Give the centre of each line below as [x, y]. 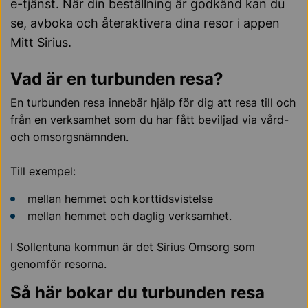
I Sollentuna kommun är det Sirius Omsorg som [133, 247]
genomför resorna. [58, 264]
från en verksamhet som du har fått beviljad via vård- [150, 120]
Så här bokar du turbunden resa [137, 293]
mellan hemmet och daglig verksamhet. [130, 216]
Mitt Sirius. [41, 42]
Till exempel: [43, 171]
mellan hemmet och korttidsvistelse [120, 199]
